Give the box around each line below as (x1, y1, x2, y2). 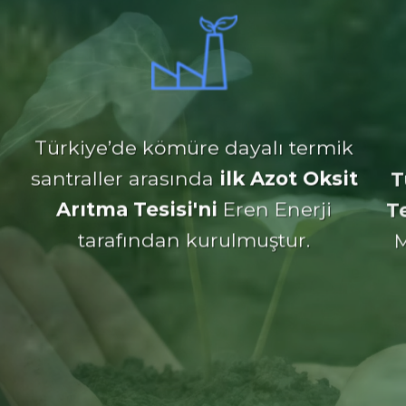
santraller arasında (30, 157, 219, 181)
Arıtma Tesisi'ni (56, 188, 217, 212)
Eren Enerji (217, 188, 332, 212)
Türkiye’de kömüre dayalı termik (34, 126, 353, 150)
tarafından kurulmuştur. (78, 218, 310, 243)
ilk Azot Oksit (218, 157, 358, 181)
